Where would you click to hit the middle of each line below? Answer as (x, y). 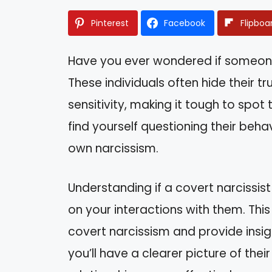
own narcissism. (113, 149)
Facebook (185, 23)
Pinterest (110, 23)
